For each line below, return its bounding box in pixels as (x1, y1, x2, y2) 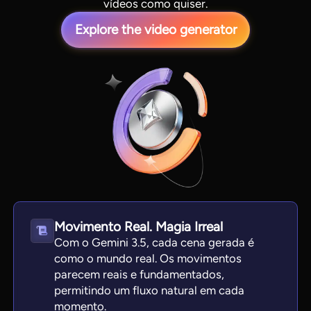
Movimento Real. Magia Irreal (54, 219, 224, 235)
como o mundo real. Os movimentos (54, 251, 242, 266)
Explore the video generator (74, 21, 237, 37)
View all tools (131, 186, 189, 198)
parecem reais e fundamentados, (54, 267, 225, 282)
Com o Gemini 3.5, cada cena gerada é (54, 235, 255, 250)
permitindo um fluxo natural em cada (54, 283, 245, 298)
